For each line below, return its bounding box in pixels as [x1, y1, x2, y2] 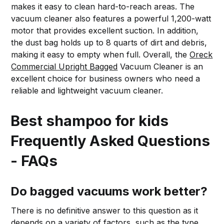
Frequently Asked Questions [10, 131, 210, 149]
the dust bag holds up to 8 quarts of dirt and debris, [11, 37, 207, 47]
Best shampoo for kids [10, 111, 169, 129]
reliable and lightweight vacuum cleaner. [11, 85, 163, 95]
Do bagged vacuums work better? [10, 183, 208, 198]
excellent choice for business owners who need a [11, 73, 200, 83]
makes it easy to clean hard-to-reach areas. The [11, 1, 195, 11]
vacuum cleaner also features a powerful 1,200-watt [11, 13, 211, 23]
